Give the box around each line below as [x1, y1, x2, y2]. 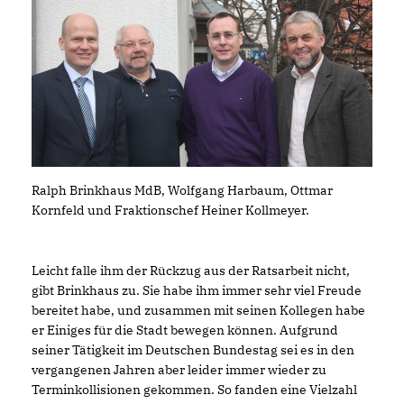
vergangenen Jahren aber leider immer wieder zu [32, 362, 326, 378]
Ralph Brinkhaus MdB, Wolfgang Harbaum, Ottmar [32, 182, 333, 198]
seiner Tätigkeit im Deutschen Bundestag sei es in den [32, 342, 354, 358]
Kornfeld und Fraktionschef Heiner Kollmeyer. [32, 202, 309, 218]
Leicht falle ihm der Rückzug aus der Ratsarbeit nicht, [32, 262, 350, 279]
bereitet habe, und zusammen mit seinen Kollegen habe [32, 302, 365, 318]
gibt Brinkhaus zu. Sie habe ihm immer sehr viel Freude [32, 282, 362, 298]
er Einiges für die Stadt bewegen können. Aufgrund [32, 322, 338, 338]
